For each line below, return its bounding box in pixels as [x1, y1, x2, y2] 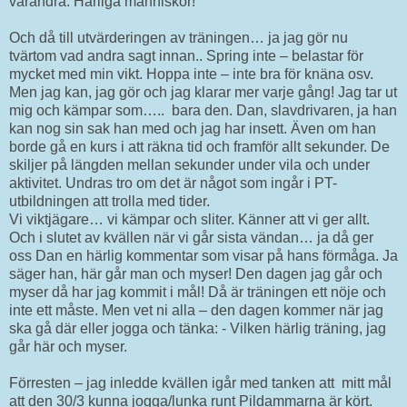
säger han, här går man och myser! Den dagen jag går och [9, 265, 382, 282]
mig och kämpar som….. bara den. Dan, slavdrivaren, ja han [9, 102, 397, 118]
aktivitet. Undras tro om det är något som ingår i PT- [9, 174, 337, 191]
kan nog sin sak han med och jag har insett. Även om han [9, 120, 376, 136]
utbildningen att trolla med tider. [9, 193, 210, 209]
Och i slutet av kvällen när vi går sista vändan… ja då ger [9, 229, 373, 245]
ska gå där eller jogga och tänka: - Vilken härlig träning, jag [9, 320, 386, 336]
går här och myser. [9, 338, 127, 354]
